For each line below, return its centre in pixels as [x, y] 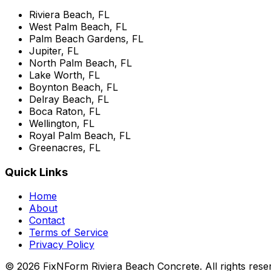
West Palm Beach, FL [78, 27]
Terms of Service [69, 233]
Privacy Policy [62, 245]
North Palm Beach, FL [80, 63]
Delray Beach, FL [69, 99]
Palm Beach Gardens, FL [86, 39]
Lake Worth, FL [64, 75]
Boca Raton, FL [65, 111]
